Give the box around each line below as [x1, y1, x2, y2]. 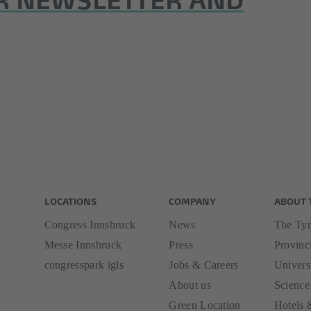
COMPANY [169, 193, 217, 207]
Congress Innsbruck [44, 218, 136, 230]
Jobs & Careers [169, 258, 239, 271]
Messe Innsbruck [44, 238, 122, 251]
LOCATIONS [44, 193, 96, 207]
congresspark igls [44, 258, 124, 271]
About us [169, 278, 211, 291]
